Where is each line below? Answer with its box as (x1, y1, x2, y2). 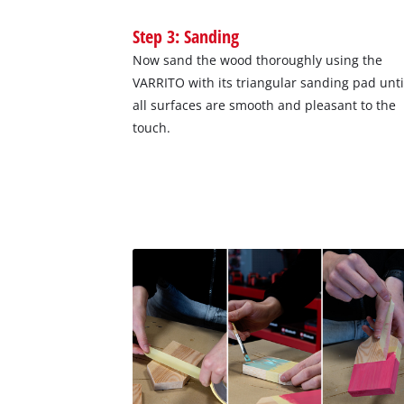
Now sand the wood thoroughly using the (133, 50, 383, 69)
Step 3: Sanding (133, 23, 240, 49)
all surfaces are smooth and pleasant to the (133, 96, 397, 114)
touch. (133, 118, 171, 136)
